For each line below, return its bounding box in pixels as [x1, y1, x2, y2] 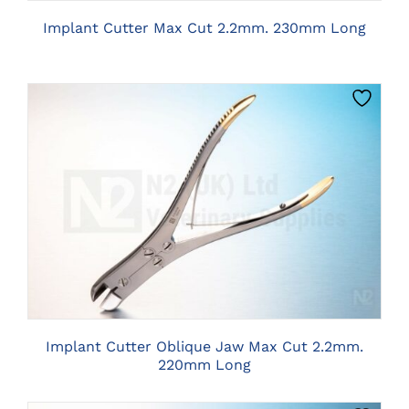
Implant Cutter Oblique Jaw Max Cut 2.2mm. [46, 338, 363, 356]
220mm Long [158, 356, 251, 374]
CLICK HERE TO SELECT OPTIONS [86, 195, 322, 211]
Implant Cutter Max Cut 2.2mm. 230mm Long [43, 18, 366, 37]
